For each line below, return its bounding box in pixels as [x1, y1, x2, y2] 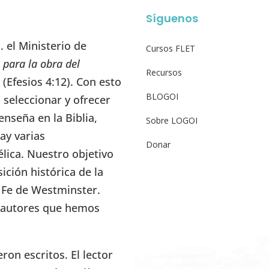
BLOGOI [146, 90, 179, 102]
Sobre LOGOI [146, 114, 198, 126]
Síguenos [146, 10, 199, 26]
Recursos [146, 66, 183, 78]
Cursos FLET [146, 42, 196, 54]
